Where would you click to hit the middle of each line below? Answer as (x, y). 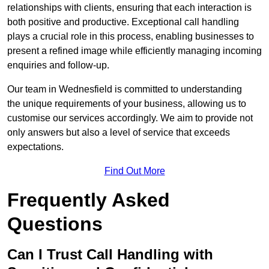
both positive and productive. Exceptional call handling (123, 22)
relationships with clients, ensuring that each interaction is (129, 8)
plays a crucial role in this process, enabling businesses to (131, 37)
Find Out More (134, 171)
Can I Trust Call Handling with (110, 255)
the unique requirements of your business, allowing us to (127, 104)
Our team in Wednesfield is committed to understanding (125, 89)
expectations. (35, 147)
